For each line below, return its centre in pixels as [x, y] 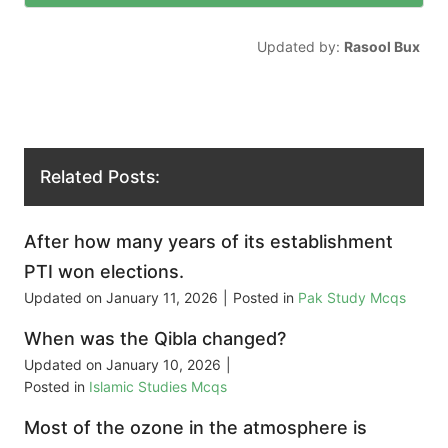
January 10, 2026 [163, 365]
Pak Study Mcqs [352, 298]
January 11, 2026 [162, 298]
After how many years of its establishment [208, 242]
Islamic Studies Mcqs [158, 387]
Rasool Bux [381, 46]
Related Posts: [100, 177]
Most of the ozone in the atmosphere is [195, 428]
